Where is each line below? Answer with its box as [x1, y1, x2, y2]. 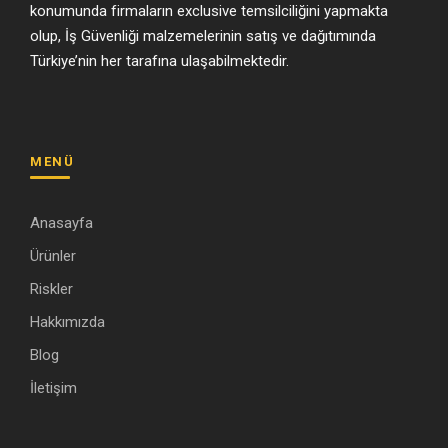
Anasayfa [30, 214, 93, 233]
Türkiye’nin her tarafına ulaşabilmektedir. [30, 52, 289, 71]
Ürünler [30, 247, 76, 266]
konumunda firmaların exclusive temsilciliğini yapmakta [30, 2, 388, 21]
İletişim [30, 379, 77, 398]
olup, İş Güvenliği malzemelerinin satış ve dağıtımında [30, 27, 376, 46]
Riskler [30, 280, 73, 299]
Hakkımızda [30, 313, 105, 332]
